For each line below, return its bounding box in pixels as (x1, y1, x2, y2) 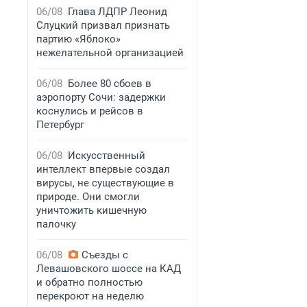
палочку (36, 218, 76, 230)
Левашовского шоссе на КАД (36, 262, 181, 275)
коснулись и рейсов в (36, 105, 143, 117)
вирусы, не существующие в (36, 177, 174, 189)
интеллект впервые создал (36, 163, 170, 175)
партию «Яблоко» (36, 33, 121, 45)
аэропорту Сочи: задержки (36, 91, 166, 103)
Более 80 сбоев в (68, 77, 151, 90)
